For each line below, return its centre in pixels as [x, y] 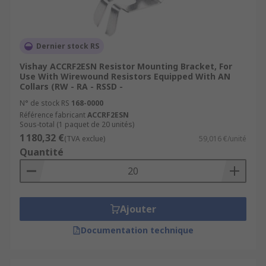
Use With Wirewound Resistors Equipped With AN [125, 76]
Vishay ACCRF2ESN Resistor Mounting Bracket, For [126, 66]
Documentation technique [137, 230]
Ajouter [138, 209]
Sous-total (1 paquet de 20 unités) [77, 124]
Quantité [42, 152]
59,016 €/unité [223, 139]
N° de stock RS [45, 103]
